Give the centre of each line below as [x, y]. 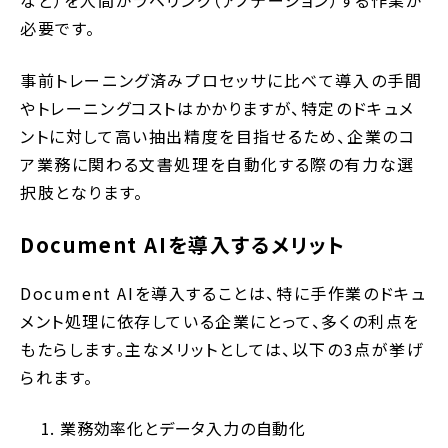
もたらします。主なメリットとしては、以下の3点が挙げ [222, 349]
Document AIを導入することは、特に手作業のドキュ [223, 293]
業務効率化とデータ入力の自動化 [183, 428]
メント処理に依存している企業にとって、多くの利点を [220, 321]
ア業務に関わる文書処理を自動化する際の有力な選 [217, 164]
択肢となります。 [82, 192]
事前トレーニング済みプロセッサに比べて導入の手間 [221, 80]
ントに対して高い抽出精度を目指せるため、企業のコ [218, 136]
